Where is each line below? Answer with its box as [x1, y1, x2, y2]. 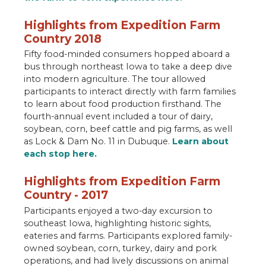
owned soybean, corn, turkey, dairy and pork [24, 243, 217, 254]
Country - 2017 [24, 188, 108, 202]
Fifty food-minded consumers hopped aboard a [24, 49, 230, 60]
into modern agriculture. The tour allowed [24, 74, 205, 85]
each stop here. [24, 148, 97, 160]
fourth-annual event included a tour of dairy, [24, 111, 213, 122]
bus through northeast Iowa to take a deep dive [24, 61, 232, 72]
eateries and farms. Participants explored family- [24, 230, 232, 242]
